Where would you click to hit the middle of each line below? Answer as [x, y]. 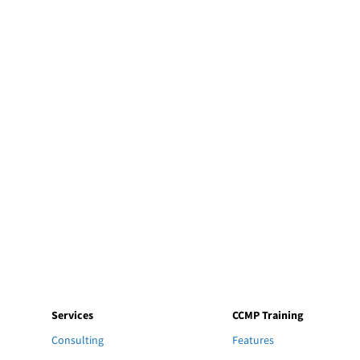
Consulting [78, 340]
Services [73, 315]
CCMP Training [268, 315]
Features [254, 340]
